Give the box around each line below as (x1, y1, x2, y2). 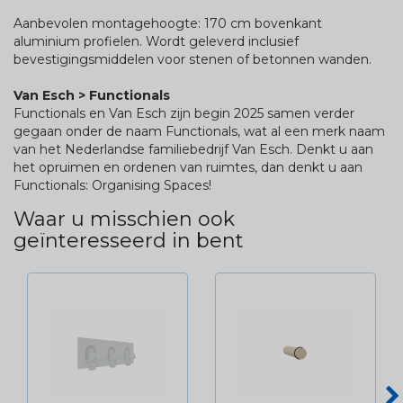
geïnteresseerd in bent (13, 228, 244, 253)
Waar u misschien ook (13, 207, 235, 231)
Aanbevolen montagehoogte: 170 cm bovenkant (13, 15, 322, 31)
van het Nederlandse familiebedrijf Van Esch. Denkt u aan (13, 141, 373, 157)
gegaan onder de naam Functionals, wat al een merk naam (13, 123, 385, 139)
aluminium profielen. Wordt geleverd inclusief (13, 33, 299, 49)
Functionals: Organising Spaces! (13, 177, 211, 193)
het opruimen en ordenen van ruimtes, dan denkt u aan (13, 159, 363, 175)
